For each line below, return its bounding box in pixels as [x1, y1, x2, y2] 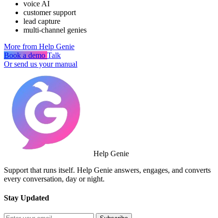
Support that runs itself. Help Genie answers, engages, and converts [4, 166, 211, 175]
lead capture [23, 17, 60, 26]
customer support [23, 8, 76, 17]
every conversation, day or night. [4, 175, 105, 183]
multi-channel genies [23, 26, 87, 35]
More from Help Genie [4, 42, 74, 51]
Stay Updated [4, 194, 49, 202]
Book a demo [4, 51, 47, 60]
